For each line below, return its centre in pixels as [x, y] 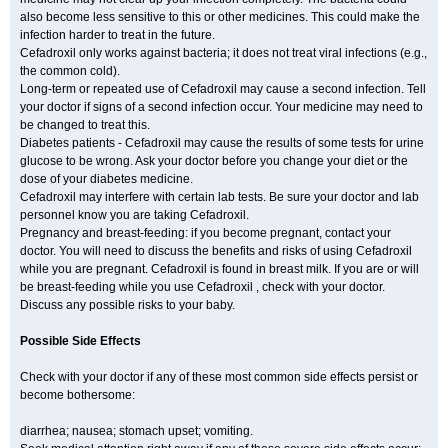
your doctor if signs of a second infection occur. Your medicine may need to [221, 107]
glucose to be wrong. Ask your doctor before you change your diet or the [214, 161]
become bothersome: [77, 395]
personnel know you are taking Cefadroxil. [134, 215]
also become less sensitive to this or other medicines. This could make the [220, 17]
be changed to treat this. [85, 125]
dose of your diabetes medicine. [106, 179]
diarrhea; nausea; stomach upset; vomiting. [136, 431]
